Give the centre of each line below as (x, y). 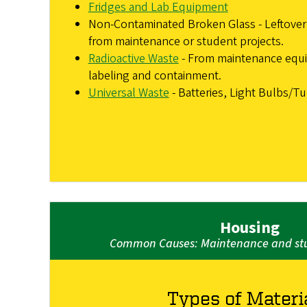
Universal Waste (128, 93)
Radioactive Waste (133, 58)
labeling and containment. (155, 75)
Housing (250, 228)
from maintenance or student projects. (186, 41)
